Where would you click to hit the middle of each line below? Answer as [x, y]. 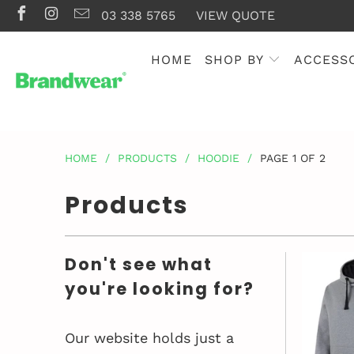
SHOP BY [237, 60]
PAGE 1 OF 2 [291, 158]
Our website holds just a [149, 338]
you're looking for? [160, 289]
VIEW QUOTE [235, 15]
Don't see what [139, 264]
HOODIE [218, 158]
